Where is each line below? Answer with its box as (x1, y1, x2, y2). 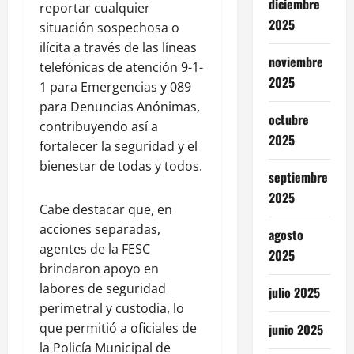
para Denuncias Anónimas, (40, 97, 200, 115)
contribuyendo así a (40, 117, 158, 135)
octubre (268, 109, 309, 129)
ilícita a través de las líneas (40, 38, 197, 56)
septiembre (268, 167, 328, 186)
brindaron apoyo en (40, 259, 159, 277)
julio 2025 (268, 282, 320, 302)
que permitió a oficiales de (40, 318, 197, 337)
